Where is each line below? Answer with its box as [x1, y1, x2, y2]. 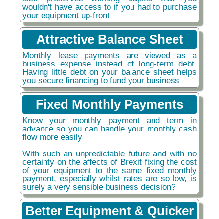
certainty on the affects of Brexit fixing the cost [22, 156, 197, 167]
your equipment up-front [22, 10, 109, 20]
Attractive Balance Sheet [36, 31, 183, 46]
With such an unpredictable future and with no [22, 148, 197, 158]
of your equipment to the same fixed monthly [22, 165, 197, 175]
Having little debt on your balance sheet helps [22, 66, 197, 77]
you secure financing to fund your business [22, 75, 179, 85]
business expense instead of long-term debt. [22, 58, 197, 68]
